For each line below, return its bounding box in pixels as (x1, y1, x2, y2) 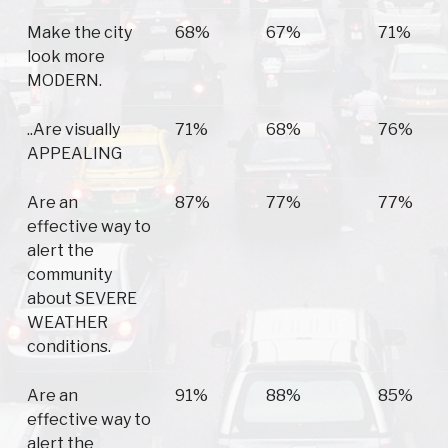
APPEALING (27, 144, 122, 164)
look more (27, 47, 105, 67)
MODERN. (27, 71, 102, 91)
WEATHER (27, 313, 108, 333)
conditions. (27, 337, 111, 357)
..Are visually (27, 120, 120, 140)
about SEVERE (27, 289, 137, 309)
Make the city (27, 23, 132, 43)
